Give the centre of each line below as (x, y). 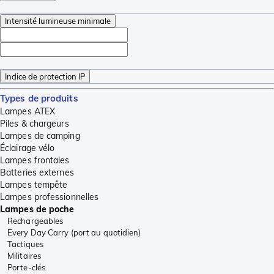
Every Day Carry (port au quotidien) (74, 233)
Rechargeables (35, 221)
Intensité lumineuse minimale (58, 21)
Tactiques (25, 244)
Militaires (24, 256)
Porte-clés (26, 268)
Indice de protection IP (45, 77)
